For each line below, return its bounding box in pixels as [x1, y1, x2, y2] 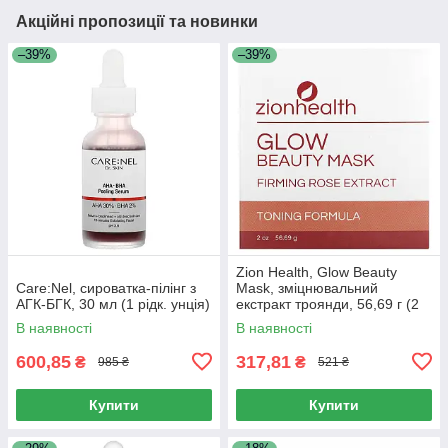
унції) [236, 311, 271, 328]
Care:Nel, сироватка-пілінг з [16, 279, 196, 296]
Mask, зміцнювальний [236, 279, 378, 296]
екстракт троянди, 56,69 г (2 [236, 295, 419, 312]
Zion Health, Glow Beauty [236, 263, 397, 280]
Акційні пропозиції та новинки [16, 12, 258, 30]
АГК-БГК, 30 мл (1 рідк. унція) [16, 295, 210, 312]
